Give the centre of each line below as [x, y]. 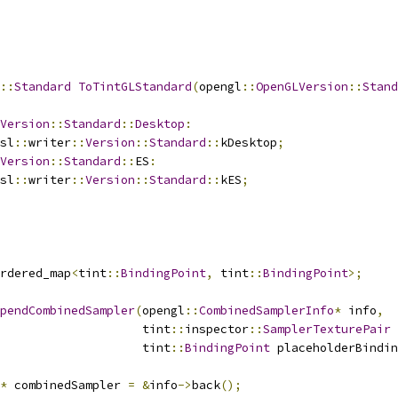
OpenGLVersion [302, 87]
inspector [217, 329]
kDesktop [249, 143]
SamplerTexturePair [327, 329]
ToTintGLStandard [135, 87]
